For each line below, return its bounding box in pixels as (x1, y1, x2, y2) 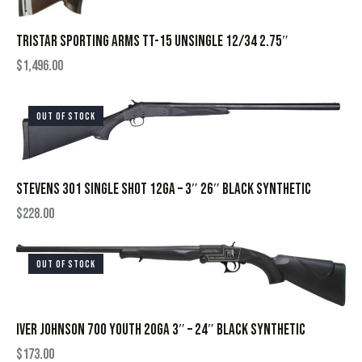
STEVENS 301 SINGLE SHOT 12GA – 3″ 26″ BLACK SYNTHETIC (16, 180, 311, 200)
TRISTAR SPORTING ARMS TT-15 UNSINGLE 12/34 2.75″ (16, 32, 288, 52)
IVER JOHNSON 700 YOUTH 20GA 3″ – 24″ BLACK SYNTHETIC (16, 321, 305, 340)
